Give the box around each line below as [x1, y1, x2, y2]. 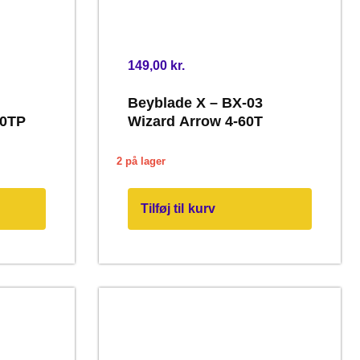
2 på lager [116, 154, 166, 167]
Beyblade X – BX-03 [127, 95, 263, 112]
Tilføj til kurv [140, 202, 215, 216]
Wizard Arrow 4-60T [127, 113, 263, 130]
